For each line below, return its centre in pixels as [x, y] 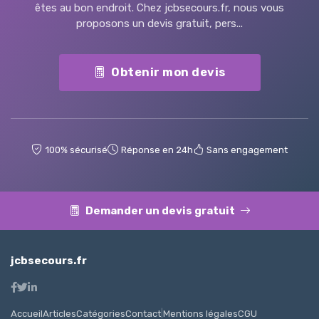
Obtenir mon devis [168, 72]
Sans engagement [247, 150]
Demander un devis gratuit [161, 210]
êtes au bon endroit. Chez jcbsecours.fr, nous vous [159, 8]
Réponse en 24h [157, 150]
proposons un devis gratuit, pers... [159, 24]
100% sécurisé [76, 150]
